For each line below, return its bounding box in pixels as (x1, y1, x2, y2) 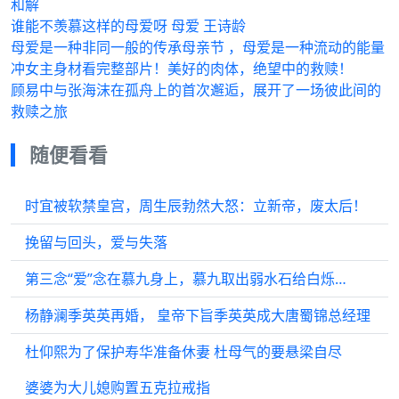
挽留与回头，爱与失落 (25, 232, 167, 252)
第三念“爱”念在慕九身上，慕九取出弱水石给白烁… (25, 268, 346, 289)
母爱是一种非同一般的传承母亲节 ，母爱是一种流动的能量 (11, 37, 385, 57)
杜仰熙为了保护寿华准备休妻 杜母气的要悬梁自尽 (25, 341, 342, 362)
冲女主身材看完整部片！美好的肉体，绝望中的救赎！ (11, 58, 353, 78)
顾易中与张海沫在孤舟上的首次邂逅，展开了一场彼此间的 (11, 79, 381, 100)
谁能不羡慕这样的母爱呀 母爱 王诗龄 (11, 15, 246, 36)
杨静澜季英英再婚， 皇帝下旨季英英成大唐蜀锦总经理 (25, 305, 370, 325)
